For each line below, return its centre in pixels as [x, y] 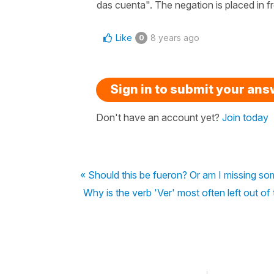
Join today [245, 117]
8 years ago [175, 37]
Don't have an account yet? [159, 117]
